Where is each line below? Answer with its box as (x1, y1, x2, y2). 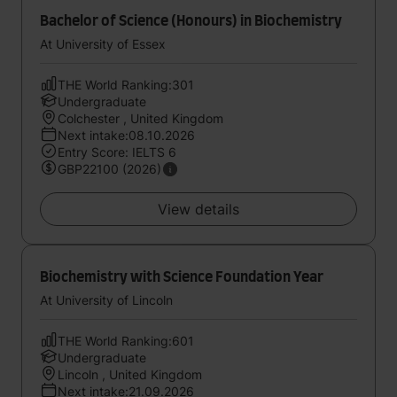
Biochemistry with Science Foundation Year (40, 270, 323, 284)
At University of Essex (40, 36, 166, 51)
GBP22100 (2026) (58, 161, 161, 176)
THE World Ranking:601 (58, 333, 194, 348)
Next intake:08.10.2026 (58, 128, 195, 143)
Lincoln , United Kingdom (58, 367, 202, 382)
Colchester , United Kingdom (58, 111, 223, 126)
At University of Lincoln (40, 292, 173, 307)
